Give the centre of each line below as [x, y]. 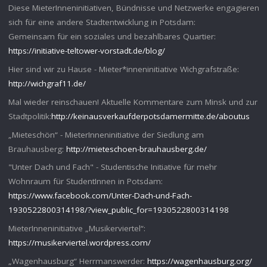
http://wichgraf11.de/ [47, 84]
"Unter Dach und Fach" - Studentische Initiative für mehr [112, 167]
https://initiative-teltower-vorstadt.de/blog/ [86, 51]
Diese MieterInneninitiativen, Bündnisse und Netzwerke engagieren [133, 8]
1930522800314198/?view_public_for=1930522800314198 [118, 210]
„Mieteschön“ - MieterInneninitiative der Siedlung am [106, 134]
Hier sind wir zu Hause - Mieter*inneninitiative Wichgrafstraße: [123, 69]
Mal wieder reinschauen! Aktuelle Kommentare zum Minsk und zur [133, 102]
